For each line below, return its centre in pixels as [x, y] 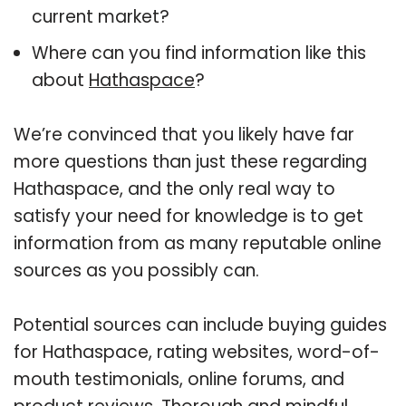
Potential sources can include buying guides [200, 324]
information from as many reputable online [198, 243]
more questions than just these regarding [190, 161]
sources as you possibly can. [136, 270]
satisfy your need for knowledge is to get [188, 216]
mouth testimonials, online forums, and [179, 379]
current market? [101, 16]
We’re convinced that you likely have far [184, 134]
